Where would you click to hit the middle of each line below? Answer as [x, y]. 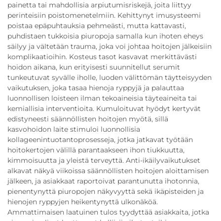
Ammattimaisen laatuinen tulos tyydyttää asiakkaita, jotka [108, 212]
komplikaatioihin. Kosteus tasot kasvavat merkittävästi [102, 57]
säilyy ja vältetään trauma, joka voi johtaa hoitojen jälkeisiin [110, 46]
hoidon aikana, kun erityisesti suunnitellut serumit [94, 67]
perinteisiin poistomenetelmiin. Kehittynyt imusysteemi [104, 15]
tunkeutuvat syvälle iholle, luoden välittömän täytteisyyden [110, 77]
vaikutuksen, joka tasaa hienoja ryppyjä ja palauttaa [96, 88]
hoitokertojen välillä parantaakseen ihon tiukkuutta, [96, 150]
